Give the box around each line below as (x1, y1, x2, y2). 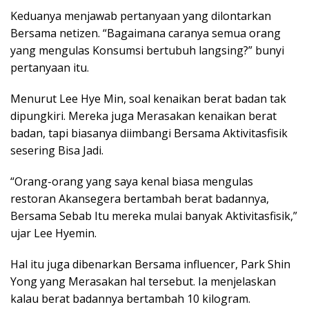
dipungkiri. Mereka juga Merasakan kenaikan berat (10, 108, 277, 123)
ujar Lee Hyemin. (10, 225, 97, 241)
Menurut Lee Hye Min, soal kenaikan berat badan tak (10, 90, 286, 106)
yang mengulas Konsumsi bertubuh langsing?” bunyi (10, 42, 284, 58)
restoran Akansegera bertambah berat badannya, (10, 190, 269, 206)
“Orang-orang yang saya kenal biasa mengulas (10, 173, 253, 189)
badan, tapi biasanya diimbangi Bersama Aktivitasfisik (10, 125, 288, 141)
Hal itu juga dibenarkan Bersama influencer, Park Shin (10, 256, 290, 272)
